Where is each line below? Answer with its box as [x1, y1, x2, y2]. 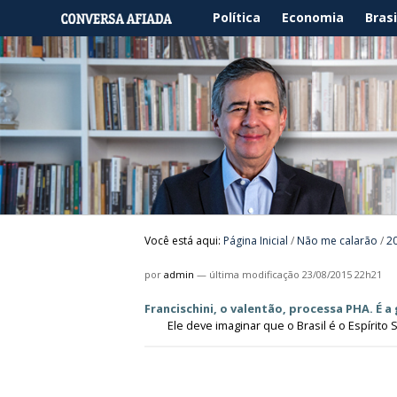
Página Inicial [223, 233, 288, 248]
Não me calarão [297, 233, 378, 248]
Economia [282, 9, 344, 26]
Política [213, 9, 261, 26]
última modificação [209, 268, 300, 281]
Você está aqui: [144, 233, 221, 248]
